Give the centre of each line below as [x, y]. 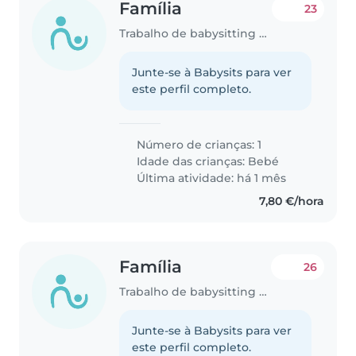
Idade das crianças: [191, 161]
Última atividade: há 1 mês [210, 178]
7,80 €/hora [291, 201]
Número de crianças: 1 [198, 144]
